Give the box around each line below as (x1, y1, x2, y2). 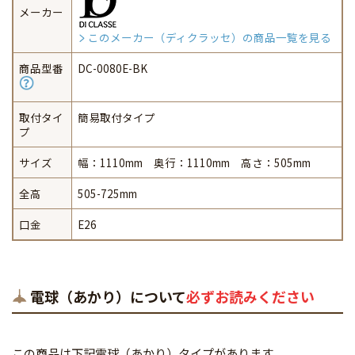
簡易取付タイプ (77, 109, 155, 126)
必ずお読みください (185, 286, 315, 307)
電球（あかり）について (29, 286, 186, 307)
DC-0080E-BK (77, 60, 147, 77)
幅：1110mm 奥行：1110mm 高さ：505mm (77, 155, 311, 171)
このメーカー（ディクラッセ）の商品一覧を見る (88, 29, 332, 46)
